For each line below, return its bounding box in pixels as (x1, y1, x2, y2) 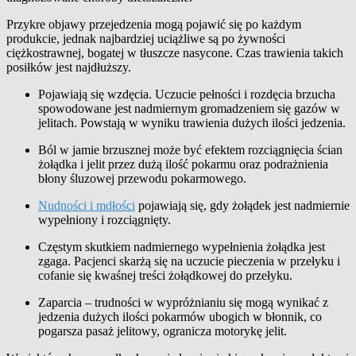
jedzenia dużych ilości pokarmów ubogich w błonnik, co (38, 309, 322, 323)
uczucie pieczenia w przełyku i (186, 253, 340, 268)
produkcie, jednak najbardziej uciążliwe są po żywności (6, 31, 285, 45)
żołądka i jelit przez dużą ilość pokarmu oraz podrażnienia (38, 157, 328, 171)
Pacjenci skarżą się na (74, 253, 186, 268)
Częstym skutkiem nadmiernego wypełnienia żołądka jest (38, 239, 325, 253)
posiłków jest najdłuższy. (6, 60, 134, 74)
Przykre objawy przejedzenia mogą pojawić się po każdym (6, 17, 301, 31)
